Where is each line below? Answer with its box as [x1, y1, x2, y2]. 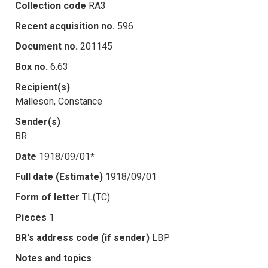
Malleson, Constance [15, 95, 102, 107]
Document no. [15, 40, 78, 52]
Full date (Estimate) [15, 170, 103, 182]
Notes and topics [15, 252, 92, 264]
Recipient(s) [15, 81, 70, 93]
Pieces [15, 211, 47, 223]
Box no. [15, 60, 48, 72]
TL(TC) [82, 191, 110, 203]
